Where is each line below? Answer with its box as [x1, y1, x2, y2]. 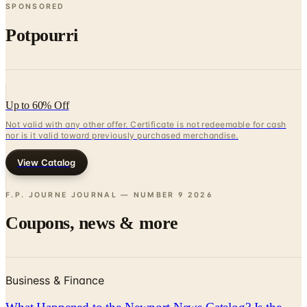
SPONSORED [5, 2, 65, 12]
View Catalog [17, 156, 76, 168]
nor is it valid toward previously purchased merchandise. [5, 130, 238, 140]
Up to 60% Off [5, 99, 69, 111]
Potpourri [5, 25, 78, 46]
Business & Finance [5, 273, 104, 287]
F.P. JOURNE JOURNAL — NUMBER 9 [5, 190, 184, 199]
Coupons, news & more [5, 213, 178, 234]
